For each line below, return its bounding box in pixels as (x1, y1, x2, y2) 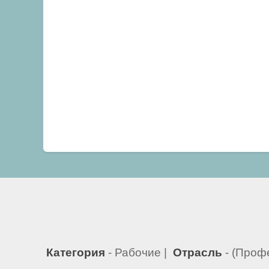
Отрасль (170, 246, 222, 259)
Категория (43, 246, 105, 259)
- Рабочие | (105, 246, 170, 259)
